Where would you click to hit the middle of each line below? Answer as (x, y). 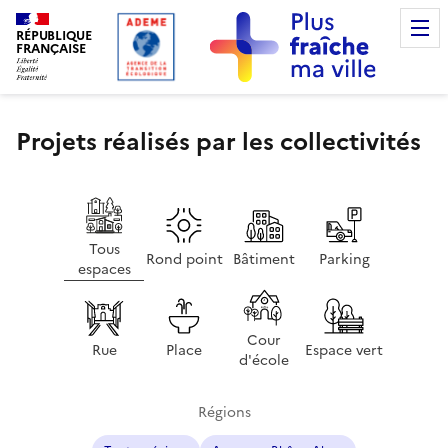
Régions (224, 412)
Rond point (184, 260)
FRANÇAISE (51, 48)
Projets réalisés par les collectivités (218, 141)
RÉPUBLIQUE (54, 35)
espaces (104, 269)
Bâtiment (264, 260)
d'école (264, 360)
